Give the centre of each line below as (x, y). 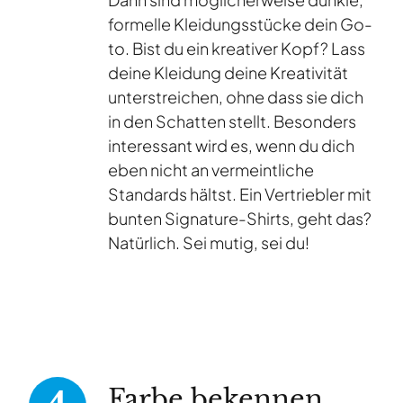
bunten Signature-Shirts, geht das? (240, 219)
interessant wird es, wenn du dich (231, 146)
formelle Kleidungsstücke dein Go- (240, 24)
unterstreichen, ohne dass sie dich (236, 97)
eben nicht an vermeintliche (211, 170)
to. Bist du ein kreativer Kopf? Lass (237, 49)
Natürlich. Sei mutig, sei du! (209, 243)
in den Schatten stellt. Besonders (232, 121)
